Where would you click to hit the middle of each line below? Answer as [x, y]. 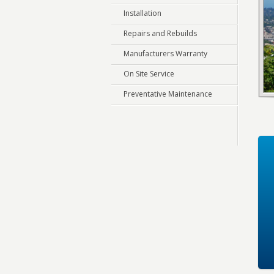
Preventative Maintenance [168, 94]
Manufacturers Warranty [165, 54]
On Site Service [149, 74]
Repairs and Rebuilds [160, 33]
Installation [143, 13]
